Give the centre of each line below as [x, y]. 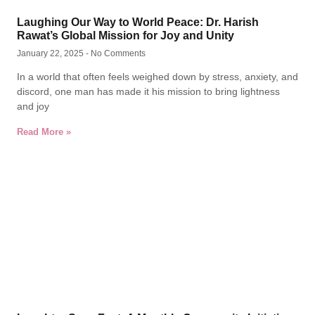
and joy [33, 106]
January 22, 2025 [51, 53]
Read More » [44, 132]
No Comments [117, 53]
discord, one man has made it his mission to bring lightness [148, 91]
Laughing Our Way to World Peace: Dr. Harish [138, 22]
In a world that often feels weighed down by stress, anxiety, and [157, 77]
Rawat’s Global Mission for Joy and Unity [126, 36]
